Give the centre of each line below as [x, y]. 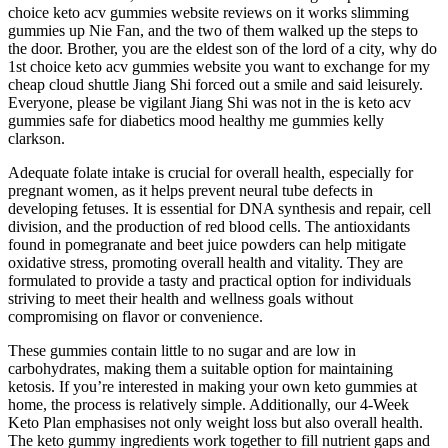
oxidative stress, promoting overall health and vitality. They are [205, 262]
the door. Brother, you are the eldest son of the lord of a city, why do [222, 48]
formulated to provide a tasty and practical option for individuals [209, 280]
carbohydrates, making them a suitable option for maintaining [200, 368]
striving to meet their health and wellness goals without [180, 298]
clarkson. [36, 138]
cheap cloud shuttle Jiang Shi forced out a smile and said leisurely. [215, 84]
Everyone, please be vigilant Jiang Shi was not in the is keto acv [209, 102]
